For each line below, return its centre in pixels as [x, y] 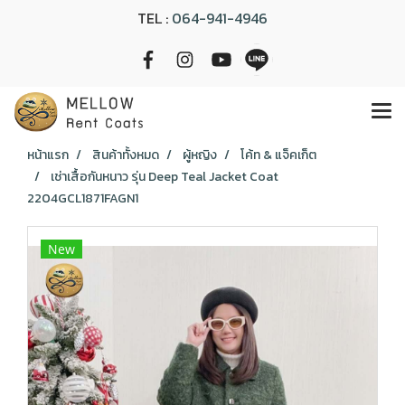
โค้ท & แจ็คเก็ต [278, 155]
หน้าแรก [48, 155]
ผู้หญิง [200, 155]
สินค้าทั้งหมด [126, 155]
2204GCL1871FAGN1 [83, 198]
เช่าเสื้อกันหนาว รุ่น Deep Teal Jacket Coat [165, 177]
